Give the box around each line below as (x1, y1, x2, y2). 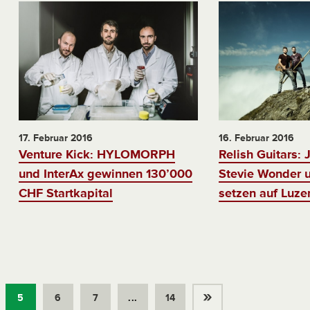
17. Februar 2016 (18, 132, 93, 145)
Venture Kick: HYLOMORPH (18, 147, 175, 163)
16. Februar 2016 (218, 132, 294, 145)
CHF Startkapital (18, 185, 113, 201)
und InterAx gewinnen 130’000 (18, 166, 192, 182)
